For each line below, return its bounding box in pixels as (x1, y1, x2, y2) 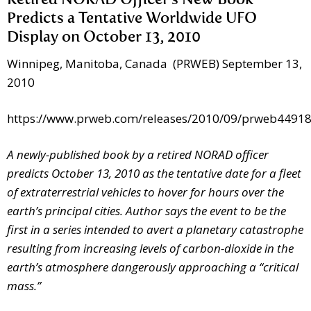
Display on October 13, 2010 (7, 30, 201, 46)
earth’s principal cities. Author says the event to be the (7, 203, 286, 219)
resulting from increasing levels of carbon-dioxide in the (7, 240, 294, 257)
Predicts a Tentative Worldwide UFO (7, 11, 257, 27)
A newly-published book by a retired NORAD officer (7, 146, 269, 163)
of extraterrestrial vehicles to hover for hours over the (7, 184, 284, 201)
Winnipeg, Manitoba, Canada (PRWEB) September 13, (7, 56, 302, 72)
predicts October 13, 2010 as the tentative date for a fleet (7, 165, 301, 182)
